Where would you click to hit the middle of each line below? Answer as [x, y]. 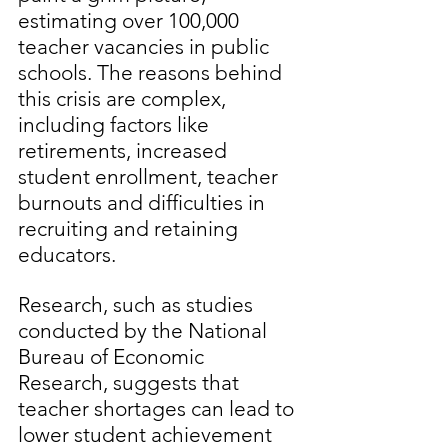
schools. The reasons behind [152, 73]
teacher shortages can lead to [158, 409]
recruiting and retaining [130, 229]
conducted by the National [145, 331]
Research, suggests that [131, 383]
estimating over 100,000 [131, 21]
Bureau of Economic [113, 357]
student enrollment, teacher [150, 177]
